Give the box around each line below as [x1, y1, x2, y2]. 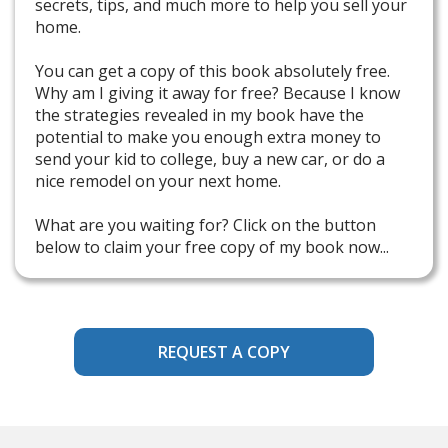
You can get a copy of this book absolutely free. [35, 60, 390, 83]
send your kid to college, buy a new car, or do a [35, 148, 385, 171]
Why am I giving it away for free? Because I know [35, 82, 400, 105]
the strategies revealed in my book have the [35, 104, 364, 127]
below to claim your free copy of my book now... [35, 236, 393, 259]
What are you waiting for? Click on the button [35, 214, 376, 237]
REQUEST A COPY [158, 341, 290, 364]
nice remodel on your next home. [35, 170, 281, 193]
